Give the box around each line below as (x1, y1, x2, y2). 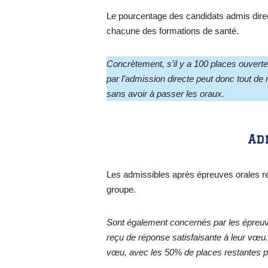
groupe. (106, 184, 136, 194)
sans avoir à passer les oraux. (106, 88, 225, 99)
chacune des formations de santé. (106, 25, 239, 36)
